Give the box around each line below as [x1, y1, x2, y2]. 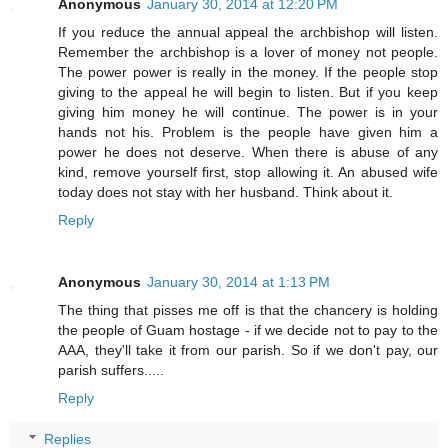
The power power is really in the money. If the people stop [58, 63, 438, 80]
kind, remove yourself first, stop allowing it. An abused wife [58, 163, 438, 180]
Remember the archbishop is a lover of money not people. [58, 43, 438, 60]
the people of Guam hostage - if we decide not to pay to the [58, 321, 438, 338]
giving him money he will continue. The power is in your [58, 103, 438, 120]
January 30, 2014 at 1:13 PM [147, 273, 330, 290]
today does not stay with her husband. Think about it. [58, 183, 393, 200]
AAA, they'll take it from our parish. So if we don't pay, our [58, 341, 438, 358]
